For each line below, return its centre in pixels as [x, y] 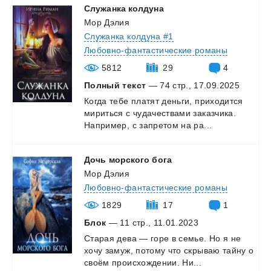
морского [129, 159]
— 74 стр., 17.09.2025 [193, 85]
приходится [219, 101]
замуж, [119, 250]
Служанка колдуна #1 [129, 36]
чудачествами [162, 113]
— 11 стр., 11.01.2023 [152, 222]
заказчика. [214, 113]
